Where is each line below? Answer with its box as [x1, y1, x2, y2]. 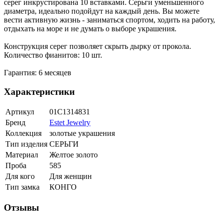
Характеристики [4, 86, 75, 97]
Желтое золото [49, 151, 98, 159]
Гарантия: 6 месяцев [4, 68, 71, 77]
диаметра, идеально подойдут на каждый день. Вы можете [4, 7, 199, 16]
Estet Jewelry [49, 118, 90, 127]
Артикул [5, 108, 34, 116]
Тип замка [5, 183, 40, 192]
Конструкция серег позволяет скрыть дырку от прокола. [4, 42, 191, 51]
